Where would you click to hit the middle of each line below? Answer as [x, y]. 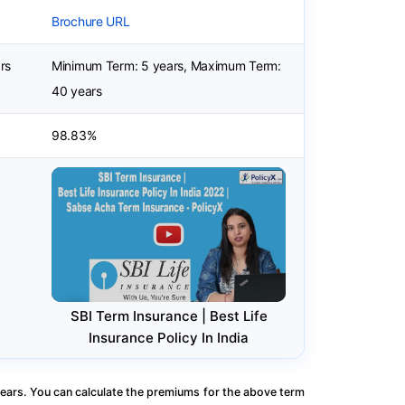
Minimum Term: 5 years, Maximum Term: [166, 66]
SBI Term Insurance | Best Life [169, 316]
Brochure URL [91, 21]
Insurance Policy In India [169, 337]
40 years [77, 91]
